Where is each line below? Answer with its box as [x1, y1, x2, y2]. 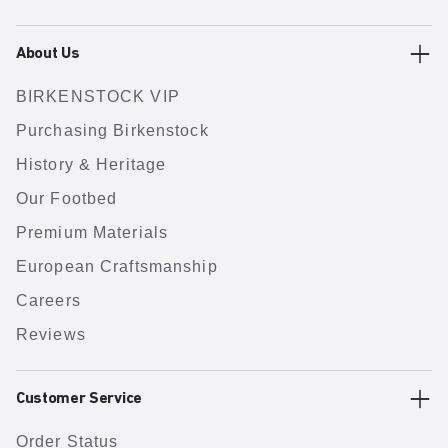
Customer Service [16, 391, 142, 407]
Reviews [16, 326, 86, 343]
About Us [16, 46, 80, 62]
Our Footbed [16, 190, 118, 207]
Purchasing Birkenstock [16, 122, 209, 139]
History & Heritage [16, 156, 167, 173]
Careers [16, 292, 81, 309]
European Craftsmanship [16, 258, 218, 275]
